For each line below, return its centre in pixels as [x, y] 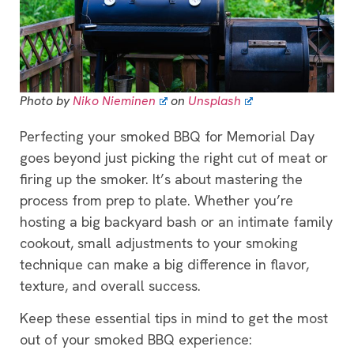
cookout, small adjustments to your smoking [159, 243]
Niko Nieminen [114, 100]
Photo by [46, 100]
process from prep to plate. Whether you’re [156, 200]
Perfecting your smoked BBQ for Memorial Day [167, 136]
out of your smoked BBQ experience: [136, 339]
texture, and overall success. [110, 285]
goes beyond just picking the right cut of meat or [174, 157]
